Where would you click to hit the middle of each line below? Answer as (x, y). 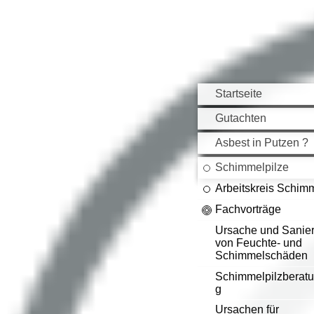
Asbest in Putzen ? (262, 143)
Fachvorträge (248, 209)
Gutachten (241, 118)
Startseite (239, 94)
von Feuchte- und (259, 243)
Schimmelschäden (261, 255)
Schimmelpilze (252, 167)
